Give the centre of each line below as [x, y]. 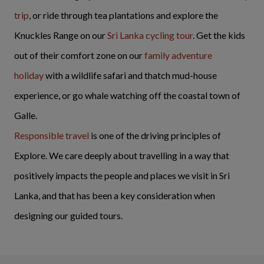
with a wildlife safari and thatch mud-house [130, 75]
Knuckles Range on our [61, 35]
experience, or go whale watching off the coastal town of [127, 95]
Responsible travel [52, 135]
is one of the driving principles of [155, 135]
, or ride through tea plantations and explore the [123, 15]
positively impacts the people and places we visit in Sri [122, 175]
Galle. [27, 115]
